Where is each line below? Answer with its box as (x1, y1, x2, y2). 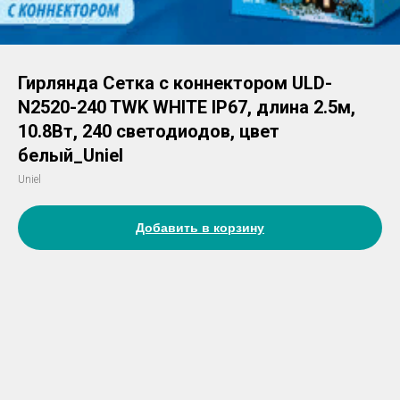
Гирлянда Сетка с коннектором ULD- (18, 72, 332, 94)
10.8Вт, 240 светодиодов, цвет (18, 121, 279, 142)
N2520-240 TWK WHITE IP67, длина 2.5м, (18, 96, 355, 118)
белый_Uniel (18, 145, 123, 166)
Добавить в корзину (136, 221, 264, 235)
